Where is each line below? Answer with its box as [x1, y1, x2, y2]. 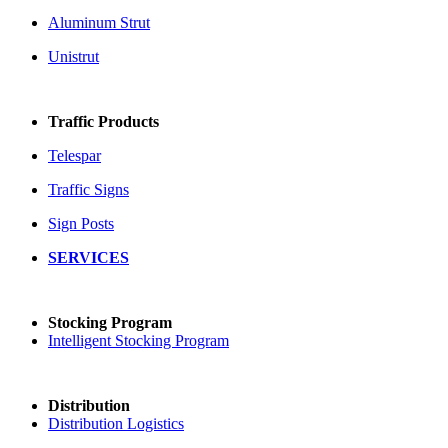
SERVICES [48, 249, 129, 267]
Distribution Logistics [48, 415, 184, 433]
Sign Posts [48, 215, 114, 233]
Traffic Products [48, 113, 159, 131]
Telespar [48, 147, 101, 165]
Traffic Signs [48, 181, 129, 199]
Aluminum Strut [48, 14, 150, 32]
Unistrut [48, 48, 99, 66]
